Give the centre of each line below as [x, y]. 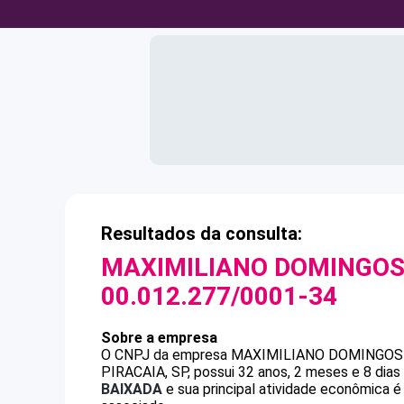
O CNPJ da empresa [166, 355]
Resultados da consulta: [202, 234]
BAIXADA [132, 389]
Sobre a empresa [159, 338]
